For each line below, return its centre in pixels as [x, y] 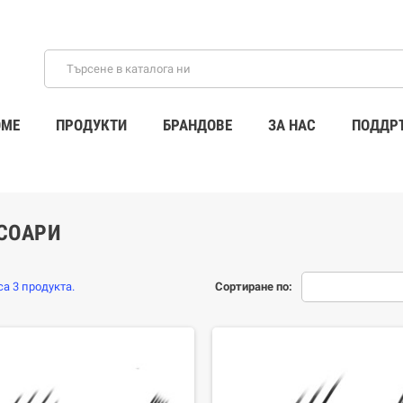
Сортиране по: [253, 287]
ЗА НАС [291, 125]
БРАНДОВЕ [197, 125]
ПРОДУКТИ [91, 125]
